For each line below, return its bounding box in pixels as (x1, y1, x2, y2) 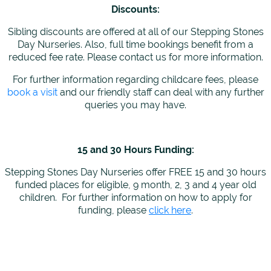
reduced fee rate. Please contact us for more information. (8, 51, 263, 64)
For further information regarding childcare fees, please (13, 74, 258, 86)
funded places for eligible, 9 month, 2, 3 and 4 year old (15, 179, 256, 191)
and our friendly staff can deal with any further (57, 87, 264, 99)
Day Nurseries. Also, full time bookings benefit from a (18, 39, 253, 51)
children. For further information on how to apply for (19, 192, 252, 204)
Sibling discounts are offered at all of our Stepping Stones (7, 26, 264, 38)
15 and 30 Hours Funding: (77, 144, 194, 156)
